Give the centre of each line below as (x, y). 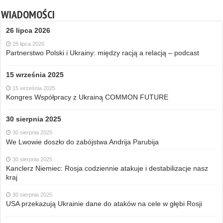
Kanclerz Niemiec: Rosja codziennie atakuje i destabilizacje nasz (107, 168)
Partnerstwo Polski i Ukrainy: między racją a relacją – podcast (103, 53)
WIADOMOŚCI (28, 14)
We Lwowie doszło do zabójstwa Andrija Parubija (83, 142)
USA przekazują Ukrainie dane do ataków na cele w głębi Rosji (104, 203)
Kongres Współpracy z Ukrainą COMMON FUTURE (87, 97)
